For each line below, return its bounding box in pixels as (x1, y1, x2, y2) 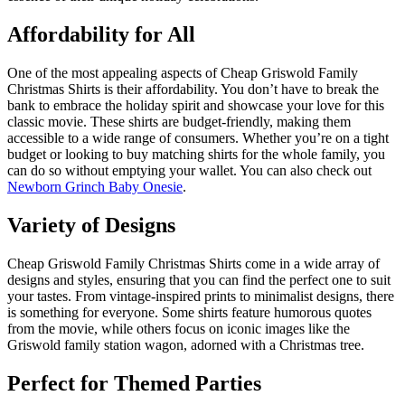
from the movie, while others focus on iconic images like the (7, 320, 350, 336)
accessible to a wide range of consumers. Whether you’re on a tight (7, 130, 389, 146)
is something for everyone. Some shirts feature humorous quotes (7, 304, 372, 320)
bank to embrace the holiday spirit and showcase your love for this (7, 98, 384, 114)
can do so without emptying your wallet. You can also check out (7, 163, 372, 179)
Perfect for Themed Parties (7, 371, 261, 395)
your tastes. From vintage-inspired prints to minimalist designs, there (7, 287, 394, 304)
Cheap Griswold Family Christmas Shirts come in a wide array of (7, 255, 380, 271)
